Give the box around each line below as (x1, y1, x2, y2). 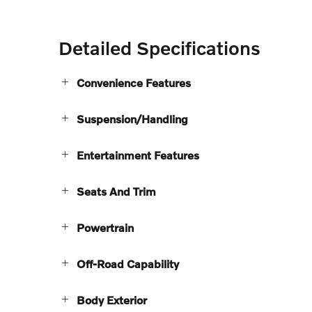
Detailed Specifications (58, 36, 260, 58)
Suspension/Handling (77, 111, 188, 125)
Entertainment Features (77, 148, 199, 162)
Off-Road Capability (77, 256, 179, 270)
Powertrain (77, 220, 134, 234)
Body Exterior (77, 292, 147, 306)
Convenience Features (77, 75, 191, 89)
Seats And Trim (77, 184, 156, 198)
